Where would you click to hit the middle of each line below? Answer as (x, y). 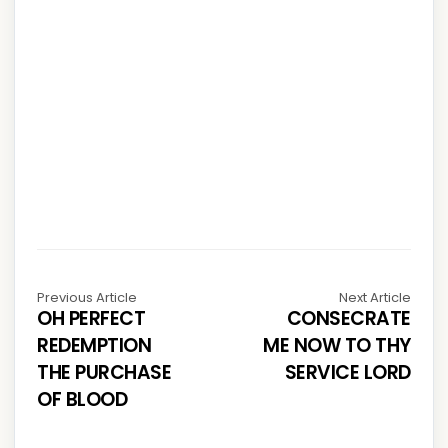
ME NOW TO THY (337, 345)
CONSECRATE (348, 318)
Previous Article (87, 297)
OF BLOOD (82, 399)
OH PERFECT (91, 318)
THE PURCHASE (104, 372)
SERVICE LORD (347, 372)
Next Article (375, 297)
